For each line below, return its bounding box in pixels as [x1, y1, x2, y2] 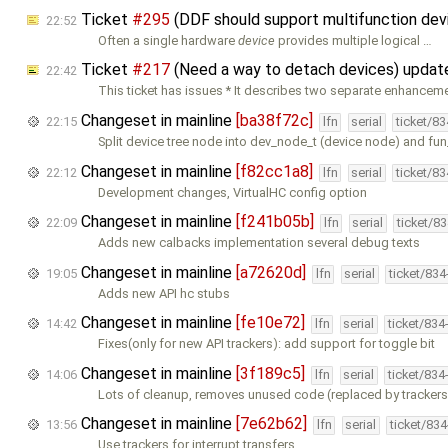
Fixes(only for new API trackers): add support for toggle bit [98, 336, 436, 352]
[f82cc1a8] [236, 161, 313, 181]
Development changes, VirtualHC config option [98, 184, 368, 200]
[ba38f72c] [236, 110, 313, 130]
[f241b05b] [236, 212, 314, 232]
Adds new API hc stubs [98, 285, 231, 301]
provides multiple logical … [275, 32, 433, 48]
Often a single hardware [98, 32, 239, 48]
